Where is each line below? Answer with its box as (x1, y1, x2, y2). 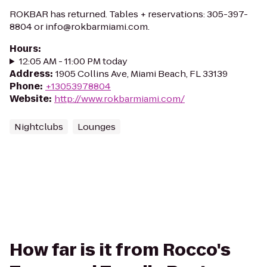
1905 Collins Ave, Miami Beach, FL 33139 (55, 67, 228, 80)
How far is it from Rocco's (10, 238, 231, 262)
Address (10, 67, 50, 80)
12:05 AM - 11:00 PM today (18, 55, 128, 67)
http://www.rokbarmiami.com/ (54, 92, 185, 105)
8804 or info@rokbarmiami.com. (10, 20, 150, 33)
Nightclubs (14, 120, 63, 133)
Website (10, 92, 49, 105)
